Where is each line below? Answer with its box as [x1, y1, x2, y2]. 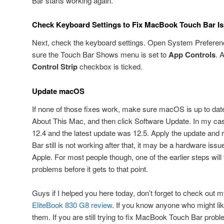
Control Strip [32, 61, 77, 72]
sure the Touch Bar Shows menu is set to [32, 49, 168, 60]
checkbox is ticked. [77, 61, 142, 72]
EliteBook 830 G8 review [32, 199, 112, 210]
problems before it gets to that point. [32, 163, 148, 174]
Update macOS [32, 85, 84, 96]
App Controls [168, 49, 215, 60]
